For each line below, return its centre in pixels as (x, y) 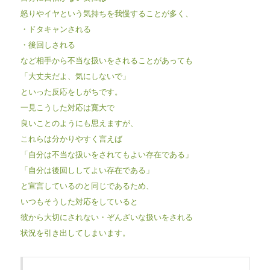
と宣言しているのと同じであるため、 (87, 185)
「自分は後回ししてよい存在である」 (87, 169)
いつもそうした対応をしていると (79, 201)
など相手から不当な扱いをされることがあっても (106, 60)
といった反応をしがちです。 (71, 91)
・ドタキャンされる (55, 28)
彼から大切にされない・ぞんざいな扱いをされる (106, 216)
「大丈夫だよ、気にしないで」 (75, 75)
